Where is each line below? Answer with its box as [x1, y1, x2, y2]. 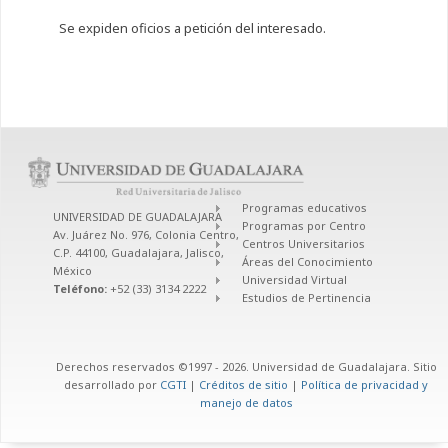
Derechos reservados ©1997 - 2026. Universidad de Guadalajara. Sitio [55, 358, 437, 374]
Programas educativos [242, 199, 368, 215]
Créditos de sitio [199, 376, 288, 392]
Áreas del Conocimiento [242, 253, 374, 269]
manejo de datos [199, 394, 293, 410]
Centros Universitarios [242, 235, 366, 251]
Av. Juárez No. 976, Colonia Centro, [53, 226, 239, 242]
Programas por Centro [242, 217, 367, 233]
